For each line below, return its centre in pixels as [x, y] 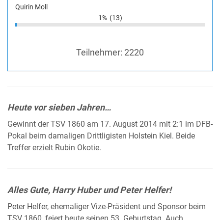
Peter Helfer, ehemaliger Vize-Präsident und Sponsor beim [107, 206]
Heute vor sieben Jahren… [59, 107]
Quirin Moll [31, 7]
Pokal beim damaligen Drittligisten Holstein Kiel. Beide [101, 136]
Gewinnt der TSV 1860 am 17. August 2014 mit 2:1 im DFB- [110, 124]
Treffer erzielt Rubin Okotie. [54, 148]
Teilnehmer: [100, 52]
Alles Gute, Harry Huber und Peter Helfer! [89, 190]
